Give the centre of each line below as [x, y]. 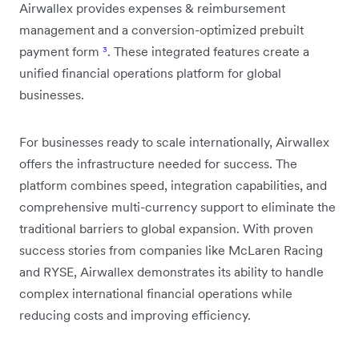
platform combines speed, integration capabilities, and [173, 185]
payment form [61, 51]
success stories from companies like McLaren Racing [171, 250]
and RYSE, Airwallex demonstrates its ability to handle [171, 271]
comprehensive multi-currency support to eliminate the [177, 206]
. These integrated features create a [208, 51]
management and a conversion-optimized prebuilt [161, 29]
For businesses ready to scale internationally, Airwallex [174, 141]
